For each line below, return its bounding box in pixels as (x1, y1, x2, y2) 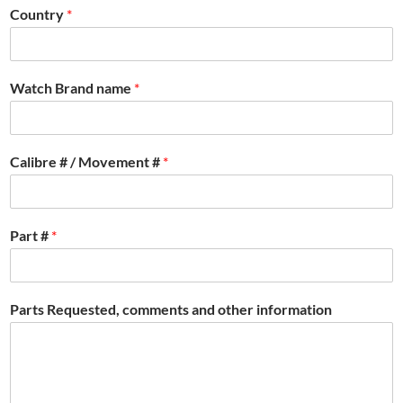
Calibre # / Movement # (10, 153, 163, 171)
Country (10, 5, 67, 23)
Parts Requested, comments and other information (10, 300, 332, 318)
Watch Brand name (10, 79, 134, 97)
